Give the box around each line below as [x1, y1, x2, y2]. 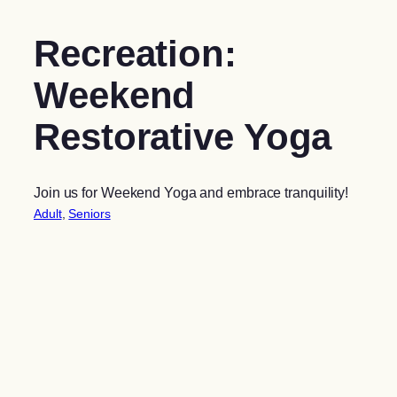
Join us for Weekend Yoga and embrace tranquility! [34, 183, 349, 200]
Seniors [68, 206, 111, 222]
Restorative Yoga [34, 115, 332, 158]
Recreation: [34, 32, 237, 74]
